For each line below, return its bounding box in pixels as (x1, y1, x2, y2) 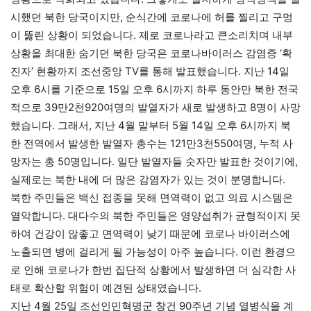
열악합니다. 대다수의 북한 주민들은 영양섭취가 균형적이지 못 (10, 209, 301, 222)
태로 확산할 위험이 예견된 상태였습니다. (10, 281, 201, 294)
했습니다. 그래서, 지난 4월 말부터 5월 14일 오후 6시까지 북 (10, 119, 291, 132)
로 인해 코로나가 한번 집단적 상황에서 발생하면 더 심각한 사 (10, 263, 296, 276)
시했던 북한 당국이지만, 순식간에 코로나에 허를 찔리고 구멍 (10, 10, 293, 24)
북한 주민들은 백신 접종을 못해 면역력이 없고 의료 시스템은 (10, 191, 293, 204)
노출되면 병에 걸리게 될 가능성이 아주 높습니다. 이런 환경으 (10, 245, 296, 258)
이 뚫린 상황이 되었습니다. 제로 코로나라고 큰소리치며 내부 (10, 28, 293, 42)
